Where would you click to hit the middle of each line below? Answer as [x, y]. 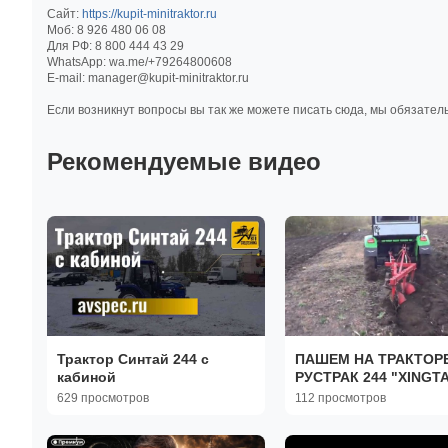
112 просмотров [340, 397]
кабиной [86, 376]
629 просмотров [103, 397]
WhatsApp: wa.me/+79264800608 [139, 61]
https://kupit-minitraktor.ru [149, 13]
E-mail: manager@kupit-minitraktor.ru [148, 77]
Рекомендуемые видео [184, 161]
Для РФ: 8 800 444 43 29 [115, 45]
